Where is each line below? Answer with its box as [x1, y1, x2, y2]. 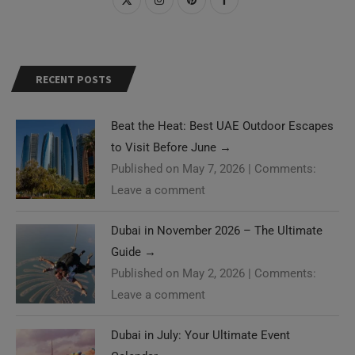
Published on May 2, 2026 [111, 265, 245, 281]
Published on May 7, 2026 [111, 161, 245, 176]
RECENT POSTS [36, 71, 112, 86]
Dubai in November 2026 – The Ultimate [111, 223, 323, 238]
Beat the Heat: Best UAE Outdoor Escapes [111, 118, 334, 133]
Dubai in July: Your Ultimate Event [111, 327, 290, 342]
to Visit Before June [111, 139, 219, 155]
